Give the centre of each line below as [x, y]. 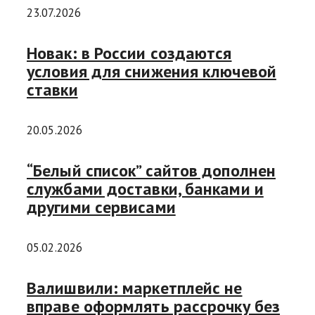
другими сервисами [101, 207]
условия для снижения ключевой [152, 72]
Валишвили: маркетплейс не [135, 288]
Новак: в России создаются [129, 53]
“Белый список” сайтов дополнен [151, 171]
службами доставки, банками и [145, 189]
